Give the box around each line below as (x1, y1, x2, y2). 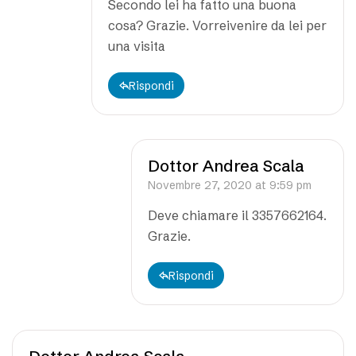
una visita (108, 37, 165, 54)
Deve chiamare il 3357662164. (148, 207, 327, 223)
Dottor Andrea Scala (148, 155, 304, 176)
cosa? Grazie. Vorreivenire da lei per (108, 17, 327, 33)
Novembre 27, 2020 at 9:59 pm (148, 177, 311, 192)
